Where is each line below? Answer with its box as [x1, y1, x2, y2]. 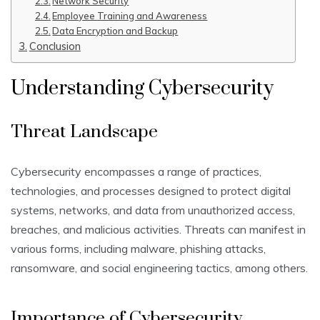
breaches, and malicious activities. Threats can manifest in [11, 222, 306, 237]
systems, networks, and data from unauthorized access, [11, 203, 295, 218]
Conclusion [29, 39, 81, 54]
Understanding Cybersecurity [11, 76, 274, 101]
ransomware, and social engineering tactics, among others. [11, 261, 308, 276]
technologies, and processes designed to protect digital [11, 184, 291, 199]
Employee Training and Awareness [52, 10, 208, 22]
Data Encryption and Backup [52, 25, 179, 37]
